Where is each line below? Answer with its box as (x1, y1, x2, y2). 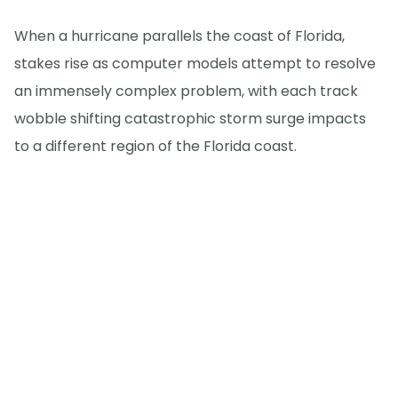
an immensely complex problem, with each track (14, 80, 358, 101)
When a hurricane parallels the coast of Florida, (14, 25, 345, 46)
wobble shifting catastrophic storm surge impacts (14, 107, 366, 129)
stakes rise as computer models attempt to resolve (14, 52, 376, 74)
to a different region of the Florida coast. (14, 135, 297, 156)
